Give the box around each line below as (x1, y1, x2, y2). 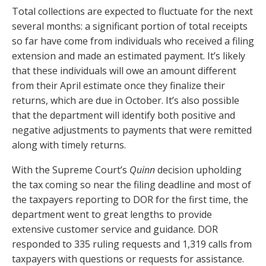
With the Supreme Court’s (12, 163, 129, 177)
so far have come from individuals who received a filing (12, 34, 254, 48)
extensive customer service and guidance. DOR (12, 223, 218, 236)
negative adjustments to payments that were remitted (12, 123, 252, 137)
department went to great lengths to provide (12, 208, 212, 221)
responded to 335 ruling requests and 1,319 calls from (12, 237, 252, 251)
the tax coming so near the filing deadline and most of (12, 178, 251, 192)
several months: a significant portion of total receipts (12, 20, 248, 33)
